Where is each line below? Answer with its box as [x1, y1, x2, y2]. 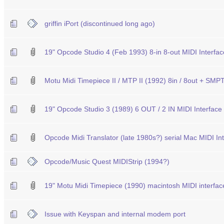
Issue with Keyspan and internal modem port [44, 209, 185, 218]
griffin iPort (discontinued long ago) [44, 19, 155, 27]
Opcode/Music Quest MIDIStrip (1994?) [44, 157, 169, 165]
